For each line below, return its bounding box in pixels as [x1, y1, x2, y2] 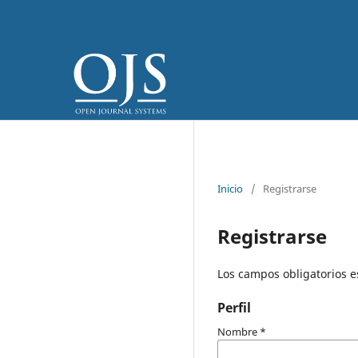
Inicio [217, 181, 243, 196]
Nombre [217, 324, 260, 339]
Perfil [217, 298, 251, 316]
